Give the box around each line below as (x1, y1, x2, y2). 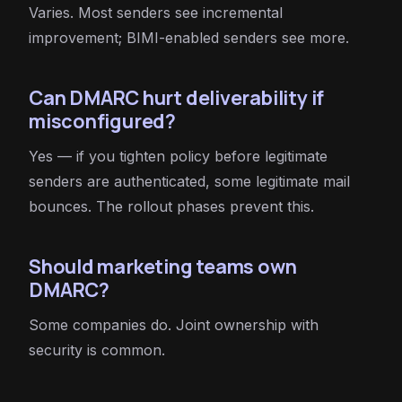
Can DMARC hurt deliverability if (29, 84, 325, 111)
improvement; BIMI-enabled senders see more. (29, 29, 349, 48)
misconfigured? (29, 108, 176, 135)
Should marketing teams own (29, 253, 297, 280)
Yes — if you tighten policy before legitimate (29, 147, 328, 166)
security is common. (29, 341, 165, 360)
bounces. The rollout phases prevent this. (29, 197, 314, 216)
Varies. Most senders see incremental (29, 4, 283, 22)
